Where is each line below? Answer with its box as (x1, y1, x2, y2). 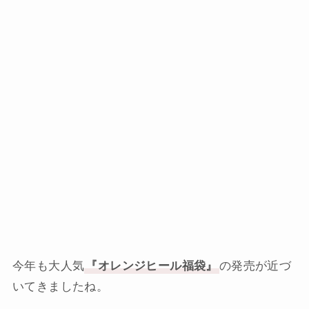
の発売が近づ (219, 259, 292, 272)
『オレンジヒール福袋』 (86, 259, 218, 272)
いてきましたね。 (12, 279, 109, 293)
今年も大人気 (12, 259, 85, 272)
